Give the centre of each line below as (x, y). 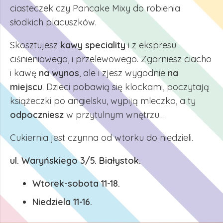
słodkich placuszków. (53, 22)
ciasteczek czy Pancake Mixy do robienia (95, 8)
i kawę (24, 73)
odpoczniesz (37, 115)
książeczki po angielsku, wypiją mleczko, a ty (103, 101)
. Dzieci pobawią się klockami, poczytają (126, 87)
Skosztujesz (35, 45)
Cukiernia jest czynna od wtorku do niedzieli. (102, 138)
